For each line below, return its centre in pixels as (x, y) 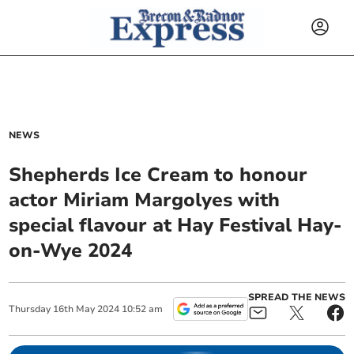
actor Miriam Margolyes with (145, 200)
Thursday (30, 309)
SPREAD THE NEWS (296, 297)
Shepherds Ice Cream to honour (158, 175)
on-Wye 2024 (71, 250)
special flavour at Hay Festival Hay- (176, 225)
